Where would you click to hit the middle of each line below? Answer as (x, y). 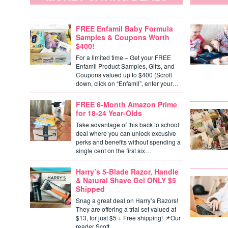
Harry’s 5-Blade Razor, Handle (127, 172)
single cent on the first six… (113, 150)
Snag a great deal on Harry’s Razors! (127, 200)
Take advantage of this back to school (127, 124)
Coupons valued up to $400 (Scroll (124, 75)
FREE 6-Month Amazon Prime (126, 104)
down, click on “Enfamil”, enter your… (127, 83)
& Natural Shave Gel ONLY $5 (126, 180)
